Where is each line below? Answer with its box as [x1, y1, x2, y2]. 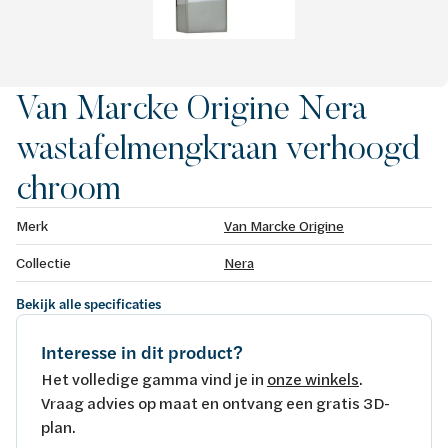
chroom [16, 165, 121, 208]
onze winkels [267, 367, 359, 389]
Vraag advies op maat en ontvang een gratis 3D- [41, 391, 390, 413]
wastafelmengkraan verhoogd [16, 125, 420, 168]
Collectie [16, 252, 71, 272]
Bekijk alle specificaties [16, 293, 161, 314]
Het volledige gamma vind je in [41, 367, 267, 389]
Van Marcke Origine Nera [16, 85, 367, 128]
